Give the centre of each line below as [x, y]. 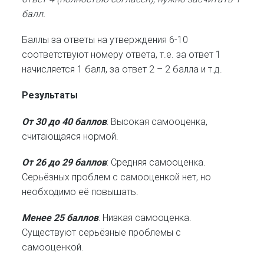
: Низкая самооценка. [145, 217]
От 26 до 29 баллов [65, 162]
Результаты [50, 95]
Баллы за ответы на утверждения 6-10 [105, 40]
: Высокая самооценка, [157, 121]
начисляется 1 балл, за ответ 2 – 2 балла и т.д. [122, 70]
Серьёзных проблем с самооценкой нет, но [117, 177]
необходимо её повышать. [80, 192]
